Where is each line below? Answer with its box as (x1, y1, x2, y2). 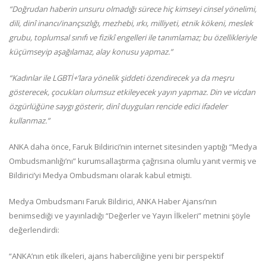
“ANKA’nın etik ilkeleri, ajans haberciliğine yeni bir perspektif (9, 251, 224, 262)
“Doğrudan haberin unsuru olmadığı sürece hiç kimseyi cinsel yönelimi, (9, 4, 256, 15)
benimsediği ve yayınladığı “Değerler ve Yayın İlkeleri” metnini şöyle (9, 210, 251, 221)
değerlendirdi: (9, 224, 61, 236)
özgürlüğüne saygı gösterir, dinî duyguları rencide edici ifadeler (9, 101, 227, 112)
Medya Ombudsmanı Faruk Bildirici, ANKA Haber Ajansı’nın (9, 196, 217, 207)
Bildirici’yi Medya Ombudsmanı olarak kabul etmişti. (9, 170, 192, 181)
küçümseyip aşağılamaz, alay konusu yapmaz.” (9, 46, 173, 58)
